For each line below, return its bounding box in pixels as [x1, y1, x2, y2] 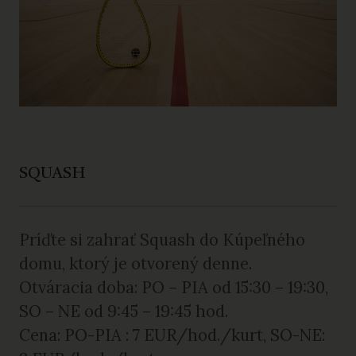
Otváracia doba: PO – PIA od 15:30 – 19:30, [19, 277, 328, 298]
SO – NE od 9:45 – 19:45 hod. [19, 300, 228, 322]
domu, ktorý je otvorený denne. [19, 253, 252, 274]
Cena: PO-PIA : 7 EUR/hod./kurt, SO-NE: [19, 324, 325, 346]
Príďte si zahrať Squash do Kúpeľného [19, 229, 305, 250]
